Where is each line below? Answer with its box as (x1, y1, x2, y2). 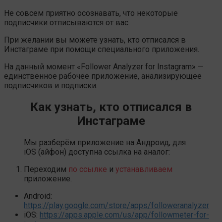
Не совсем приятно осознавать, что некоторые (4, 8, 178, 18)
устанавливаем (115, 164, 172, 174)
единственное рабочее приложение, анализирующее (4, 71, 202, 81)
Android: (24, 191, 52, 201)
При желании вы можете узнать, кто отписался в (4, 35, 186, 45)
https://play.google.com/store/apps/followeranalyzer (24, 200, 209, 210)
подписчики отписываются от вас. (4, 17, 130, 27)
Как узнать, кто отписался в (30, 100, 192, 114)
